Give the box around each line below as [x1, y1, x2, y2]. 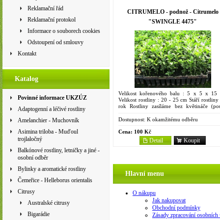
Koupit [184, 137, 200, 144]
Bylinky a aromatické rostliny [18, 165, 86, 172]
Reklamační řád [27, 5, 63, 12]
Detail [149, 137, 163, 144]
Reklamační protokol [27, 16, 76, 23]
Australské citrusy [27, 199, 70, 206]
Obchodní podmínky [152, 204, 200, 211]
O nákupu [133, 189, 156, 196]
